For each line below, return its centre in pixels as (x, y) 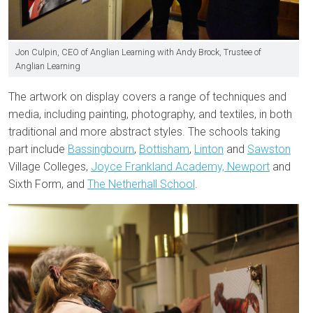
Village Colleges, (50, 167)
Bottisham (164, 150)
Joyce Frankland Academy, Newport (180, 167)
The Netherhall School (141, 184)
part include (38, 150)
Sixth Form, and (48, 184)
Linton (209, 150)
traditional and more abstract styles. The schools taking (144, 132)
